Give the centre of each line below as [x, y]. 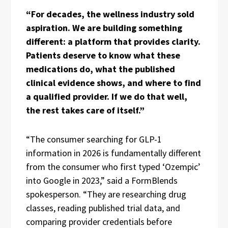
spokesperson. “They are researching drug [106, 194]
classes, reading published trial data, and [103, 208]
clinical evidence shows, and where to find [113, 83]
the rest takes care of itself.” [85, 110]
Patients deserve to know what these [103, 55]
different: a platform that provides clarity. [113, 41]
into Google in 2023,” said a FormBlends [102, 180]
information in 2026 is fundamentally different [113, 153]
